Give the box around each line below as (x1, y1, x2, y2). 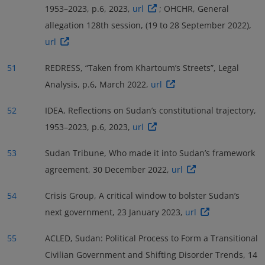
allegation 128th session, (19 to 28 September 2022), (45, 19, 251, 31)
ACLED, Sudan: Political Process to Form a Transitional (45, 232, 258, 244)
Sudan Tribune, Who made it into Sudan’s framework (45, 147, 255, 159)
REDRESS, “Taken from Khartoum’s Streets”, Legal (45, 62, 239, 73)
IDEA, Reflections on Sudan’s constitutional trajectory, (45, 104, 256, 116)
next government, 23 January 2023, (45, 206, 185, 218)
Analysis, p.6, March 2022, (45, 78, 151, 90)
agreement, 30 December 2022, (45, 163, 172, 175)
